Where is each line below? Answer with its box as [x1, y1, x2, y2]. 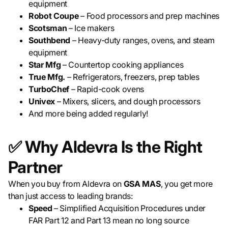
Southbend [28, 35, 72, 46]
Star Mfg [28, 60, 63, 70]
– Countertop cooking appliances [63, 60, 184, 70]
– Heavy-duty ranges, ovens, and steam [72, 35, 215, 46]
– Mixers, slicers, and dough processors [56, 96, 201, 107]
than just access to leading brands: [8, 191, 133, 202]
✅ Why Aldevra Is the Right [8, 137, 203, 157]
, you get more [160, 179, 213, 189]
